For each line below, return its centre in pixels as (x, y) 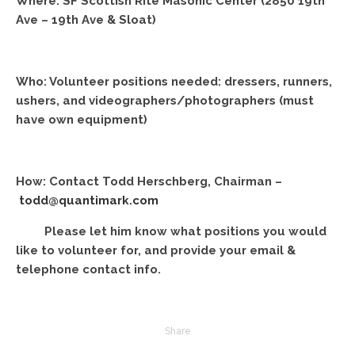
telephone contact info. (88, 270)
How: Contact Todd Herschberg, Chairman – (149, 182)
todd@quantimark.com (89, 201)
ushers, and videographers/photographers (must (165, 101)
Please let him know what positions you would (171, 232)
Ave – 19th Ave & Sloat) (86, 20)
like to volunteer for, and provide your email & (156, 251)
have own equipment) (82, 120)
